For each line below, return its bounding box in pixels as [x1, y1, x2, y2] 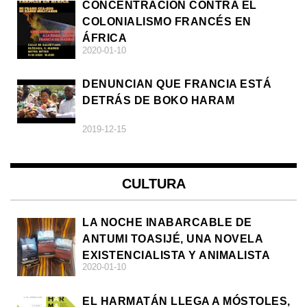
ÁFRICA [82, 32, 127, 44]
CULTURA [121, 175, 186, 191]
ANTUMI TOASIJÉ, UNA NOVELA [82, 232, 262, 245]
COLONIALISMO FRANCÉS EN [82, 15, 251, 27]
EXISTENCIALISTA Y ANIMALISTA [82, 249, 270, 261]
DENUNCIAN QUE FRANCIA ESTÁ [82, 77, 271, 90]
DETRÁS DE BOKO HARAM [82, 94, 234, 106]
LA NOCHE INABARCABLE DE [82, 216, 252, 228]
